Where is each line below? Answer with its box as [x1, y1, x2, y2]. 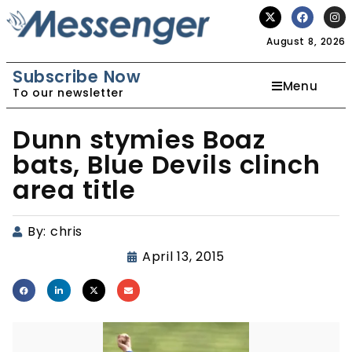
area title [13, 172, 136, 207]
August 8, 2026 [266, 35, 346, 48]
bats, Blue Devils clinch [13, 147, 321, 182]
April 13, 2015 [142, 247, 225, 266]
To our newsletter [13, 85, 124, 101]
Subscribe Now [13, 65, 141, 88]
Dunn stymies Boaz [13, 122, 266, 157]
